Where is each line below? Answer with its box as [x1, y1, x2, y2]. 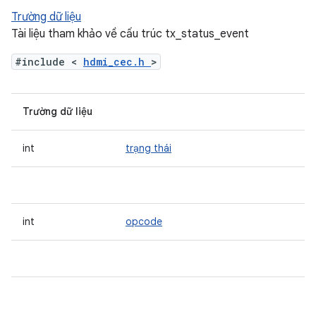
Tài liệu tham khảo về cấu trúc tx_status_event [11, 27, 249, 41]
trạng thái [126, 142, 171, 154]
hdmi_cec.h [83, 55, 151, 68]
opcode [126, 215, 162, 228]
